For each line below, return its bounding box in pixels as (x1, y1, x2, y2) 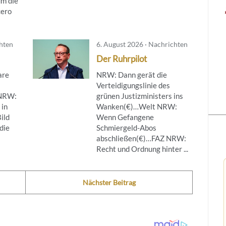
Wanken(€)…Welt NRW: (96, 102, 177, 111)
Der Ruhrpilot (96, 53, 147, 65)
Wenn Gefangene (96, 112, 154, 122)
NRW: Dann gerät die (96, 70, 167, 80)
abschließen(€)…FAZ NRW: (96, 134, 188, 143)
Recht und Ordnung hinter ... (96, 144, 188, 154)
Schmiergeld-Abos (96, 123, 156, 133)
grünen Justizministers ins (96, 91, 183, 101)
